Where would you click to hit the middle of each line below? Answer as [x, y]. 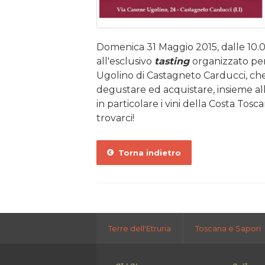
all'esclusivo [125, 61]
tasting [173, 61]
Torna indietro [147, 152]
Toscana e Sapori [228, 229]
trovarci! [115, 118]
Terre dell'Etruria [139, 229]
